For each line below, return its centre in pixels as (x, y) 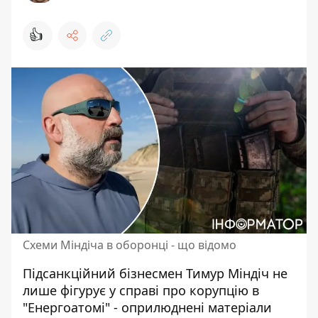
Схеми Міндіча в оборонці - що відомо (130, 245)
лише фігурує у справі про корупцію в (141, 290)
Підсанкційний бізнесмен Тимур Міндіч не (155, 273)
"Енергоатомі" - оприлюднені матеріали (147, 307)
